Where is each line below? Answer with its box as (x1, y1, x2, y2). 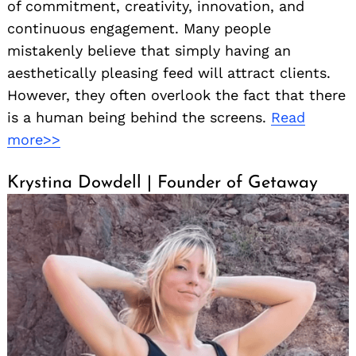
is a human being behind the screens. (7, 109, 271, 126)
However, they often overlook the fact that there (7, 87, 346, 104)
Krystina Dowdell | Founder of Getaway (7, 174, 318, 193)
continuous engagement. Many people (7, 20, 271, 37)
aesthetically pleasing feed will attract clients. (7, 64, 331, 82)
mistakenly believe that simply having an (7, 42, 291, 60)
